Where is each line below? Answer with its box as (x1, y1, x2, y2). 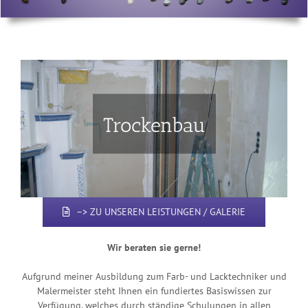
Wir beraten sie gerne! (107, 241, 201, 254)
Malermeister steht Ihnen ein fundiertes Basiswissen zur (36, 284, 272, 297)
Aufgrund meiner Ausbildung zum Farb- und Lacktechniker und (21, 269, 287, 283)
